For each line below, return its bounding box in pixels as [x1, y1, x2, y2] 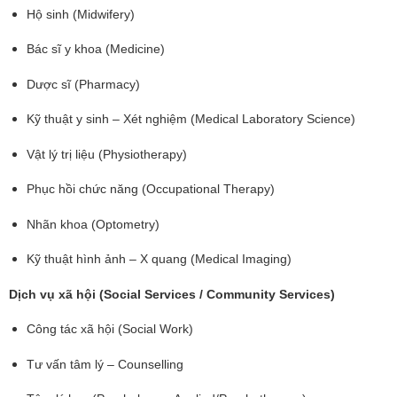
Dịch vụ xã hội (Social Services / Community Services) [9, 286, 335, 301]
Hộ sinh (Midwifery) [27, 6, 135, 21]
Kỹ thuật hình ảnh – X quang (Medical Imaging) [27, 252, 292, 267]
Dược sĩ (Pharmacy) [27, 76, 140, 91]
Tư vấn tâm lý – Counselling [27, 356, 183, 371]
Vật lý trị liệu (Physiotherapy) [27, 146, 187, 161]
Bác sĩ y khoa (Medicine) [27, 42, 165, 57]
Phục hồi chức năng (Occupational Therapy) [27, 182, 275, 197]
